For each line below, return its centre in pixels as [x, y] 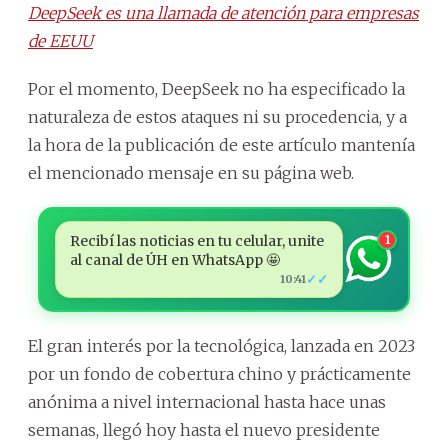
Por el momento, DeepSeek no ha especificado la [216, 88]
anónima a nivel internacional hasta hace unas [207, 401]
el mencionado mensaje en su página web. [191, 172]
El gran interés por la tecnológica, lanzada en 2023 [221, 345]
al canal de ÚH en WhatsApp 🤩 [174, 259]
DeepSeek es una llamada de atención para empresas [223, 12]
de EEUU [60, 40]
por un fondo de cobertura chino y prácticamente [219, 373]
